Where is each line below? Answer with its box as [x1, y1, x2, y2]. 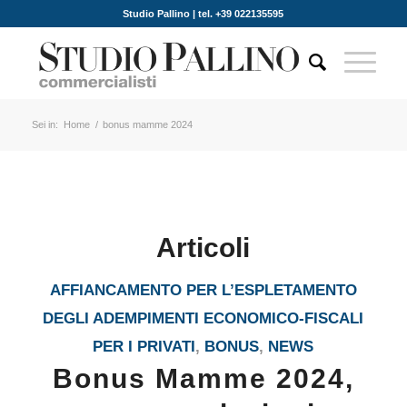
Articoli [156, 233, 251, 263]
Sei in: [31, 119, 58, 130]
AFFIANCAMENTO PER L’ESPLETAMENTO [49, 282, 357, 299]
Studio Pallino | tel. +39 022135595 [123, 8, 284, 19]
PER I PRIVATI [93, 338, 196, 355]
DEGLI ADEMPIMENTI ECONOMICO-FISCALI [43, 310, 364, 327]
